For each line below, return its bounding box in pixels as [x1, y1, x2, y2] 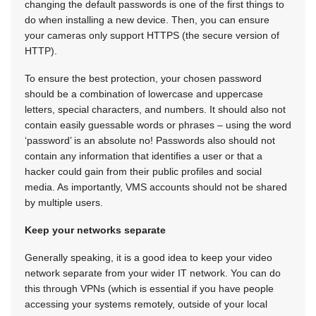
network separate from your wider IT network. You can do [25, 267, 281, 279]
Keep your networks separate [25, 224, 166, 236]
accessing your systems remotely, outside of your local [25, 298, 267, 310]
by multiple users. [25, 196, 103, 208]
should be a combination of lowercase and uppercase [25, 87, 263, 99]
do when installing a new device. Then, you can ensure [25, 13, 269, 25]
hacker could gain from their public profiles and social [25, 165, 262, 177]
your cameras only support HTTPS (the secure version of [25, 29, 279, 41]
